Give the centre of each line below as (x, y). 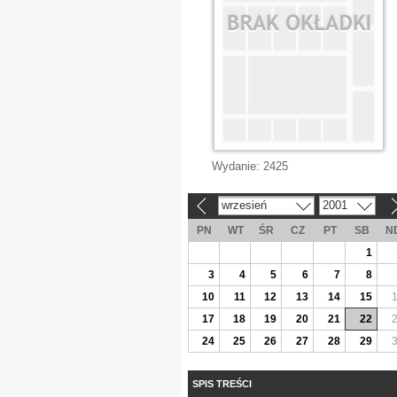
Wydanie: (237, 166)
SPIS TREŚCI (222, 383)
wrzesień (244, 205)
